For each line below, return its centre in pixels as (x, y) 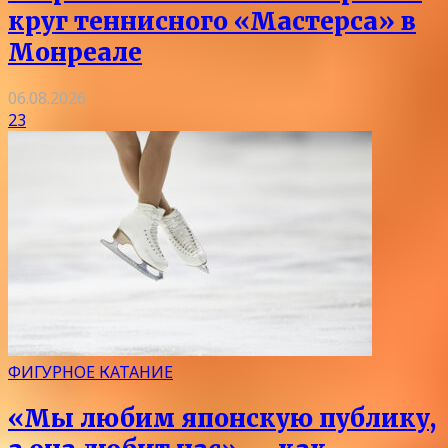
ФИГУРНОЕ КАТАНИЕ (90, 372)
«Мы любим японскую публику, (222, 419)
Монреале (75, 52)
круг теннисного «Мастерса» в (212, 21)
